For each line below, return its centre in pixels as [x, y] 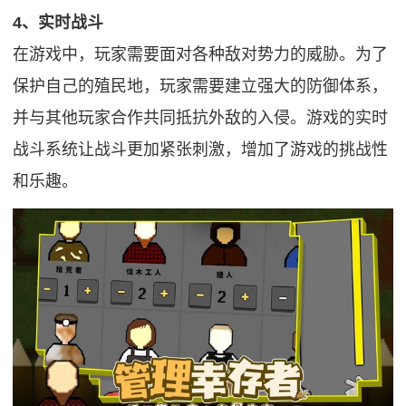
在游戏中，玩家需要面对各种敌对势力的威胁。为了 [201, 55]
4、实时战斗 [58, 23]
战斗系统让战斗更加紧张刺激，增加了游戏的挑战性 [201, 150]
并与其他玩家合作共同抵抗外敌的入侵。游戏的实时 [201, 118]
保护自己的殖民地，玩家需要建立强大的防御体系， [201, 87]
